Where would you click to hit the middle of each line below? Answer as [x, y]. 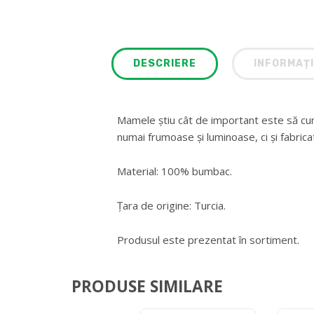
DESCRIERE [164, 63]
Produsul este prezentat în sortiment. [208, 239]
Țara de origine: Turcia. [171, 205]
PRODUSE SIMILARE [147, 287]
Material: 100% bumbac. [174, 171]
